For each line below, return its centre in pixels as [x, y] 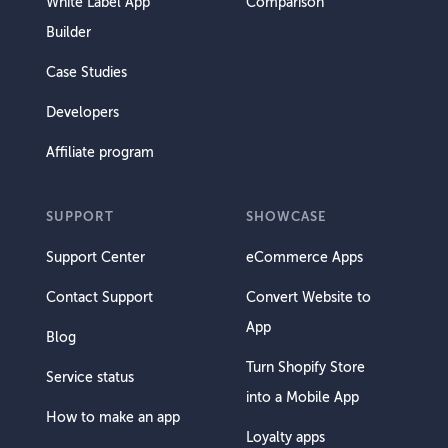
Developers [82, 112]
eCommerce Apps [304, 257]
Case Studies [86, 72]
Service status [90, 377]
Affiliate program [100, 152]
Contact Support [99, 297]
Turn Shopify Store [305, 367]
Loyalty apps [285, 437]
